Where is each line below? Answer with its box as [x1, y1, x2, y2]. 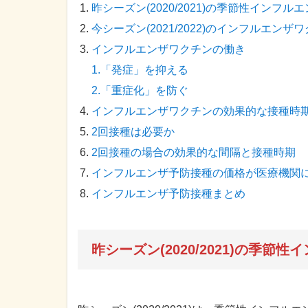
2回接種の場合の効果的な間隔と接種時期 [91, 146, 296, 159]
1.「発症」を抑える [91, 64, 188, 76]
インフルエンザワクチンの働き [91, 43, 245, 56]
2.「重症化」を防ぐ [91, 85, 188, 97]
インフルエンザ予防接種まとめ [91, 188, 245, 200]
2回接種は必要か [91, 126, 175, 138]
